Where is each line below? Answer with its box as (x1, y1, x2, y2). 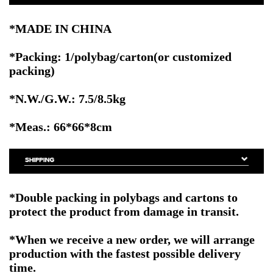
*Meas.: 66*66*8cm (9, 119, 112, 133)
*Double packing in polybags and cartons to (9, 190, 238, 204)
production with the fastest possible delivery (9, 246, 241, 260)
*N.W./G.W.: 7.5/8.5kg (9, 91, 126, 105)
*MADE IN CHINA (9, 21, 112, 35)
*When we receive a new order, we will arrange (9, 232, 255, 246)
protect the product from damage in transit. (9, 204, 239, 218)
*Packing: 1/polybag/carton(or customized (9, 49, 232, 63)
